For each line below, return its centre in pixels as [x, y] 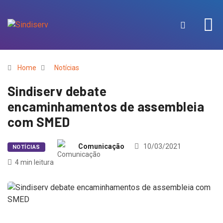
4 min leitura [34, 162]
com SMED [39, 122]
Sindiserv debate [57, 91]
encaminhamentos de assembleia [106, 106]
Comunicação [101, 146]
